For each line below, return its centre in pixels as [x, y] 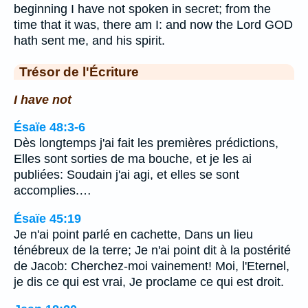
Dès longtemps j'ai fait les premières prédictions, [146, 143]
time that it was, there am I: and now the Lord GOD [153, 25]
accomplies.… [53, 191]
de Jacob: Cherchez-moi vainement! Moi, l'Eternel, [152, 266]
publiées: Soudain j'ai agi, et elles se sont [126, 175]
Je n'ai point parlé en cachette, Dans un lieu [133, 234]
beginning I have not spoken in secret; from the [142, 9]
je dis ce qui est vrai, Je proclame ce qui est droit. [149, 282]
